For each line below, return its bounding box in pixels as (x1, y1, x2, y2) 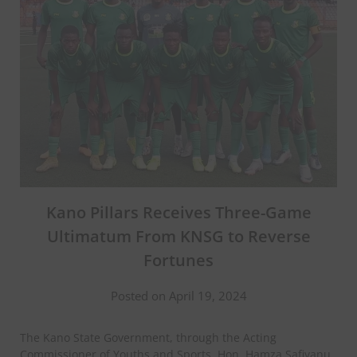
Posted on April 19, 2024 (110, 287, 247, 304)
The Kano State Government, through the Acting (20, 329, 277, 345)
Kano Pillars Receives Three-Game (45, 201, 312, 223)
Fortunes (143, 249, 214, 271)
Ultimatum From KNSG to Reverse (46, 225, 311, 247)
